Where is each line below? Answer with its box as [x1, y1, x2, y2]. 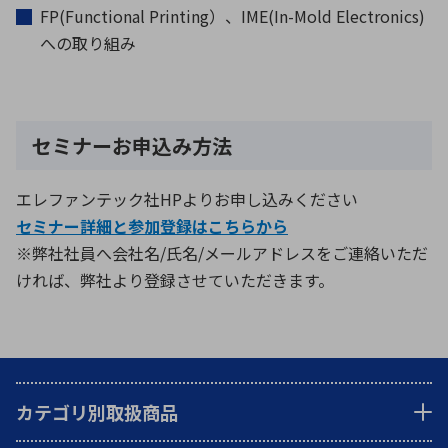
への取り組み [40, 30, 136, 55]
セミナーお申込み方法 [32, 130, 232, 160]
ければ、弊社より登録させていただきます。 [16, 267, 334, 292]
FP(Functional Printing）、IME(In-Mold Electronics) [40, 3, 425, 28]
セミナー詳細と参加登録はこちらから [16, 213, 288, 238]
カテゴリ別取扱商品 [16, 398, 178, 425]
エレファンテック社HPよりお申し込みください [16, 186, 358, 211]
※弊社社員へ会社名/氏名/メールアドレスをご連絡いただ [16, 240, 428, 265]
